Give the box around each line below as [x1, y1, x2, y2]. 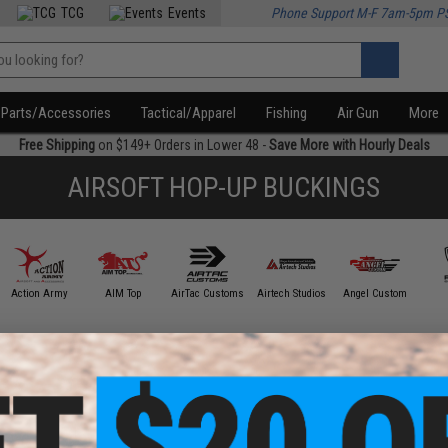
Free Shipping [18, 137, 95, 153]
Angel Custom [343, 286, 408, 300]
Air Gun [337, 104, 380, 122]
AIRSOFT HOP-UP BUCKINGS [68, 171, 380, 204]
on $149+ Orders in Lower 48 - [94, 137, 269, 153]
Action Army [10, 286, 68, 300]
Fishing [266, 104, 308, 122]
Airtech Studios [256, 286, 326, 300]
